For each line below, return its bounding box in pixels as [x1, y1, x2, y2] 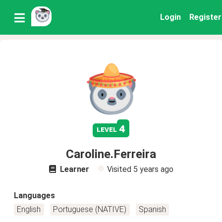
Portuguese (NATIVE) [53, 205, 127, 214]
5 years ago [133, 165, 173, 174]
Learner [57, 165, 89, 174]
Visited [107, 165, 133, 174]
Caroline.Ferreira [66, 147, 156, 161]
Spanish [138, 205, 166, 214]
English [17, 205, 41, 214]
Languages [14, 191, 55, 200]
